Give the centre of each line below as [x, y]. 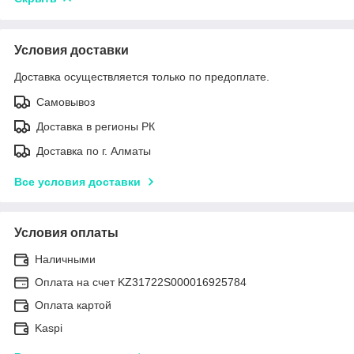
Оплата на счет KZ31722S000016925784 [141, 282]
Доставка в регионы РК [96, 126]
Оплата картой [73, 305]
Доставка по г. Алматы [94, 151]
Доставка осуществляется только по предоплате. [142, 76]
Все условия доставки [77, 181]
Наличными [65, 259]
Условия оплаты [66, 232]
